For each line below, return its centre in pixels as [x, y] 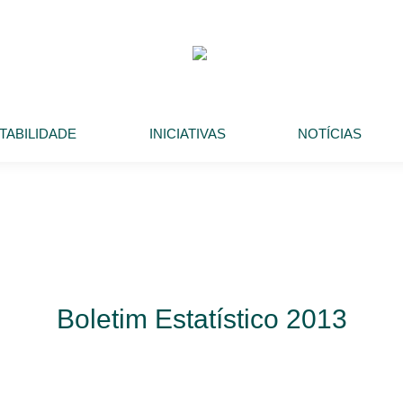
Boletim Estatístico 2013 [201, 319]
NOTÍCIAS [330, 134]
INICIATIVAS [187, 134]
